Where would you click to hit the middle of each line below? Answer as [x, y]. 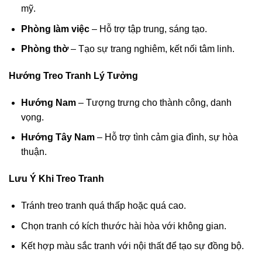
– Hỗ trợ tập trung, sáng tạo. [148, 29]
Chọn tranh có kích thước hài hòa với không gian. [123, 226]
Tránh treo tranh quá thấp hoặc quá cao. [103, 205]
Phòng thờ [44, 49]
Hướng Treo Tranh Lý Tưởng [73, 76]
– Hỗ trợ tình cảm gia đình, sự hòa [166, 137]
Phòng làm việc [55, 29]
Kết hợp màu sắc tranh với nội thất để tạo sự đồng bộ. [132, 246]
